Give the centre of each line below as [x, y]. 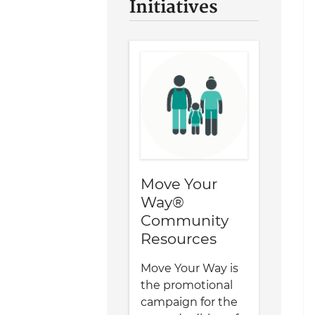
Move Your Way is [189, 269]
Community [185, 221]
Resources [179, 239]
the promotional [187, 285]
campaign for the [189, 302]
